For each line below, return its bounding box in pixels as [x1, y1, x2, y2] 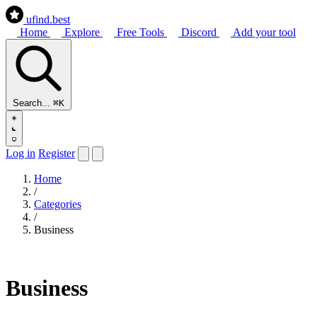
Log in [6, 147, 35, 159]
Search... [13, 98, 50, 108]
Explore [62, 26, 103, 38]
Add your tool [231, 26, 296, 38]
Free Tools [114, 26, 167, 38]
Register [38, 147, 75, 159]
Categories [34, 198, 81, 210]
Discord [178, 26, 219, 38]
